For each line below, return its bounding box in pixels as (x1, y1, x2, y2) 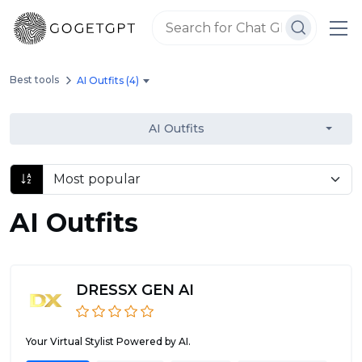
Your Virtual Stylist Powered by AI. (26, 335, 191, 348)
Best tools (10, 74, 59, 86)
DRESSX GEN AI (76, 280, 194, 299)
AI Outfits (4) (77, 74, 140, 86)
